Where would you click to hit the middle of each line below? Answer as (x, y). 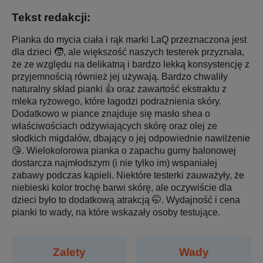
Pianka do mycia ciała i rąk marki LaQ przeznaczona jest (129, 39)
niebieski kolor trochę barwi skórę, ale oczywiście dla (122, 187)
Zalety (69, 252)
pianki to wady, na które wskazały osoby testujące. (116, 212)
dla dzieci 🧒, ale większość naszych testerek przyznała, (128, 52)
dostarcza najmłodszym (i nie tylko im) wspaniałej (114, 163)
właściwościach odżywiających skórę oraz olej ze (114, 126)
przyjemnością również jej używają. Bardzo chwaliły (120, 76)
